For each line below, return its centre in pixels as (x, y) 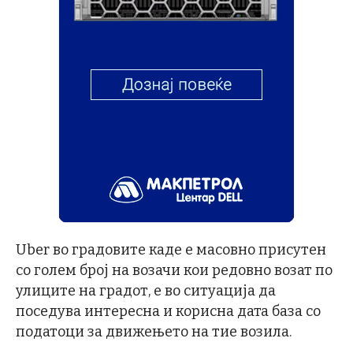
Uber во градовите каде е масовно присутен (171, 250)
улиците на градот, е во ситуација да (146, 291)
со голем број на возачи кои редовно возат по (174, 271)
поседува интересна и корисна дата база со (168, 312)
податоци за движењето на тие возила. (154, 332)
